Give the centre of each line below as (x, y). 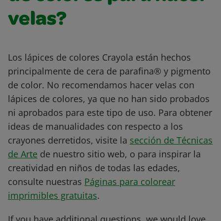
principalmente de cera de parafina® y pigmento (109, 71)
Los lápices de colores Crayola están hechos (99, 57)
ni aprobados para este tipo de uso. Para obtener (110, 113)
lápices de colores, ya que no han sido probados (109, 99)
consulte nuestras (46, 182)
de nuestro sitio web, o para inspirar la (119, 154)
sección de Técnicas (171, 140)
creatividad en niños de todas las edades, (94, 168)
